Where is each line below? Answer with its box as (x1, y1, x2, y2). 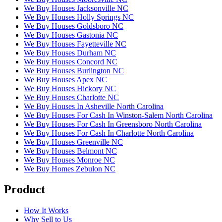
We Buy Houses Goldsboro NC (24, 21, 123, 30)
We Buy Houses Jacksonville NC (24, 3, 128, 12)
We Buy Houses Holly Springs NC (24, 12, 134, 21)
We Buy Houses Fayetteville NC (24, 39, 126, 48)
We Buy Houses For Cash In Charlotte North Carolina (24, 128, 194, 137)
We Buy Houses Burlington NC (24, 66, 124, 75)
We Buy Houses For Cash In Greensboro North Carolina (24, 119, 202, 128)
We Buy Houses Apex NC (24, 75, 107, 84)
